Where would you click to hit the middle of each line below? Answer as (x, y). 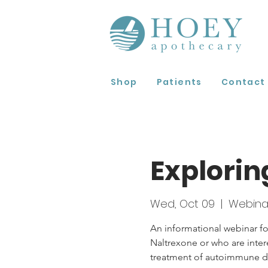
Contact (243, 82)
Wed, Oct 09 (182, 203)
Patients (179, 82)
